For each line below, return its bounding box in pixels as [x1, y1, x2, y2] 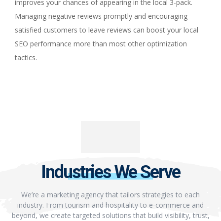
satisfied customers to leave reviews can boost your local [15, 25, 198, 35]
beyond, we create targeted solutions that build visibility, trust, [11, 210, 210, 220]
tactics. [15, 52, 37, 62]
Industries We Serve [41, 161, 180, 183]
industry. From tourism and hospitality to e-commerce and [17, 200, 204, 210]
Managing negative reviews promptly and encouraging [15, 11, 187, 21]
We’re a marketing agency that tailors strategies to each [21, 189, 200, 199]
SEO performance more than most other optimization [15, 38, 187, 48]
